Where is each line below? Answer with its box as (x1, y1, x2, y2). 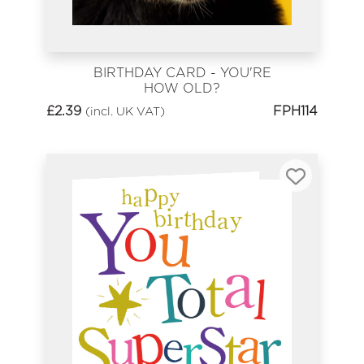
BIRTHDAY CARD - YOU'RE (93, 64, 271, 80)
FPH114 (273, 102, 318, 119)
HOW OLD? (144, 80, 220, 96)
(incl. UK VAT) (85, 103, 165, 118)
